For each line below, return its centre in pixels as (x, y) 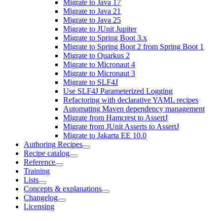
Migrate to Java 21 (92, 11)
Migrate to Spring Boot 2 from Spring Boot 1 (133, 47)
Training (37, 171)
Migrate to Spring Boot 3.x (105, 38)
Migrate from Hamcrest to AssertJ (115, 118)
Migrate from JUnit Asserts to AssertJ (121, 127)
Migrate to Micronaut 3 (99, 73)
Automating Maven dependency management (134, 109)
